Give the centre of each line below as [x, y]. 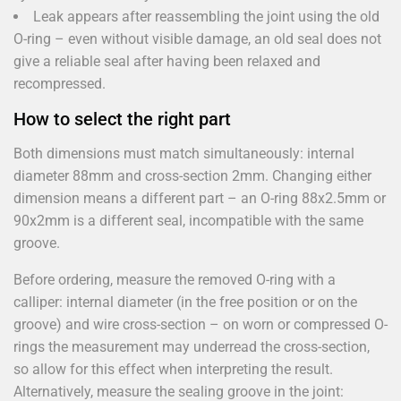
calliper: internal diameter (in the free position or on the [185, 302]
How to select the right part [122, 119]
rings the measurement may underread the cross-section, [192, 346]
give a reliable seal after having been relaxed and [167, 61]
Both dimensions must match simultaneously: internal [184, 153]
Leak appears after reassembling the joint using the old [206, 16]
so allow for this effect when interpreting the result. [173, 369]
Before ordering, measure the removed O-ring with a [175, 279]
